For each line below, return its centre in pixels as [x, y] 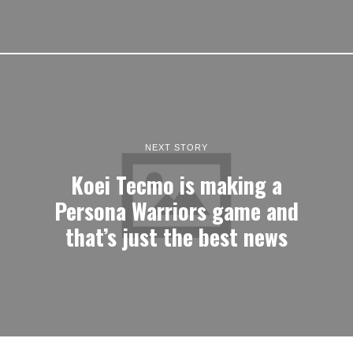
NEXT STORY [176, 147]
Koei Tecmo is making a [176, 184]
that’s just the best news [176, 236]
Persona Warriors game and [176, 210]
